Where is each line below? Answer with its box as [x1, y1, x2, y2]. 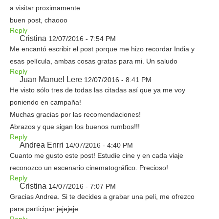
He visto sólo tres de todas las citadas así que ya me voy [10, 86, 185, 94]
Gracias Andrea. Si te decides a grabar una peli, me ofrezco [10, 193, 195, 200]
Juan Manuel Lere [20, 75, 82, 84]
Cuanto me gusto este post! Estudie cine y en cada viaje [10, 152, 183, 159]
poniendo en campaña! [10, 98, 81, 106]
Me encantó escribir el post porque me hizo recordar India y [10, 45, 195, 53]
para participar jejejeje [10, 205, 78, 213]
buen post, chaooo [10, 16, 67, 24]
